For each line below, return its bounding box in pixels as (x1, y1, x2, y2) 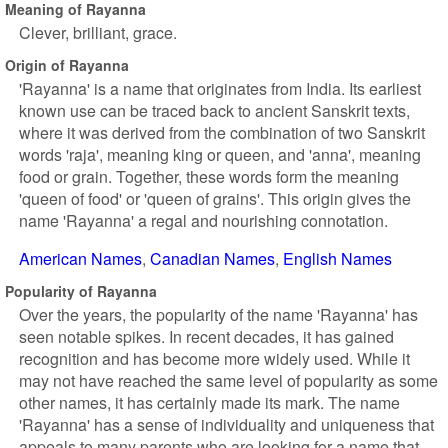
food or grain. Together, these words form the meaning (19, 165, 399, 188)
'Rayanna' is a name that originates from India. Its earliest (19, 77, 421, 100)
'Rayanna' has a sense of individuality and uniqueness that (19, 413, 434, 436)
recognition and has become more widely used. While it (19, 347, 410, 370)
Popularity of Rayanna (5, 280, 157, 301)
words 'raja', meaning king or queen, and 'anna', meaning (19, 143, 421, 166)
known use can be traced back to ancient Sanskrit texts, (19, 99, 410, 122)
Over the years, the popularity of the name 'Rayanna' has (19, 303, 418, 326)
